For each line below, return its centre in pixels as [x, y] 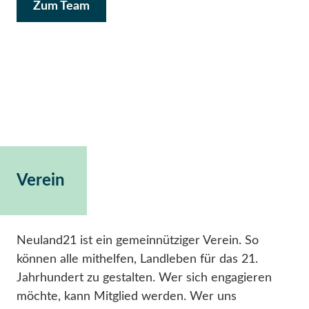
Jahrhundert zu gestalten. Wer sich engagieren [144, 278]
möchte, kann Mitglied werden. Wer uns [127, 296]
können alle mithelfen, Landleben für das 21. [137, 259]
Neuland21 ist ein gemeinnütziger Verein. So [138, 240]
